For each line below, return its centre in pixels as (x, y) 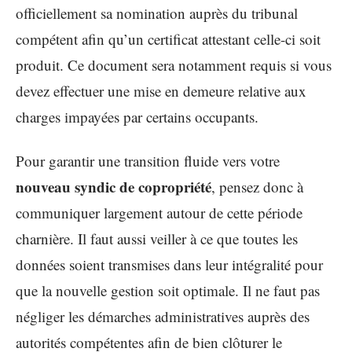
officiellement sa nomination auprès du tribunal (157, 13)
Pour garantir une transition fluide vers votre (148, 160)
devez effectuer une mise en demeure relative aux (161, 91)
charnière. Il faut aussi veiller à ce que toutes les (157, 238)
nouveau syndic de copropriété (114, 186)
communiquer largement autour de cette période (159, 212)
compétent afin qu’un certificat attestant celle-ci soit (168, 39)
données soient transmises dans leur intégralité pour (169, 264)
